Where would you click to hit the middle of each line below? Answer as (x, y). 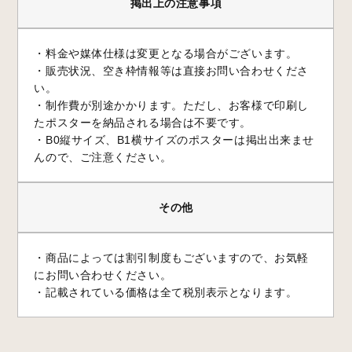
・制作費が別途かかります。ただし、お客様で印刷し (171, 106)
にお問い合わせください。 (103, 275)
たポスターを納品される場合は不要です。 (143, 123)
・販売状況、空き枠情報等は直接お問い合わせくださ (171, 71)
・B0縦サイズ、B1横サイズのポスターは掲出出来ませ (174, 140)
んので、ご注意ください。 (103, 158)
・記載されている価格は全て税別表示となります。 (166, 293)
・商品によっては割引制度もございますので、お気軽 (171, 258)
